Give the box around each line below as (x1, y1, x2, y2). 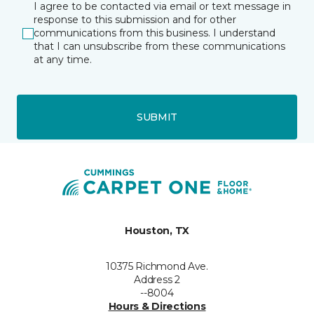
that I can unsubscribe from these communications (34, 40, 285, 53)
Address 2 (134, 273, 180, 286)
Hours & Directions (108, 300, 206, 313)
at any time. (34, 53, 92, 66)
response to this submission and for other (34, 13, 236, 26)
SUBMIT (136, 110, 178, 123)
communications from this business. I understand (34, 27, 275, 39)
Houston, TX (125, 224, 189, 237)
